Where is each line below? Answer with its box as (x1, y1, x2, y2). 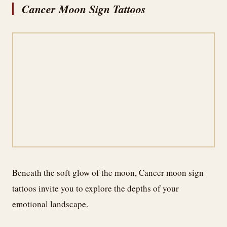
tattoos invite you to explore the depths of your (12, 182, 179, 194)
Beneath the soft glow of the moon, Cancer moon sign (12, 166, 204, 178)
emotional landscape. (12, 198, 88, 210)
